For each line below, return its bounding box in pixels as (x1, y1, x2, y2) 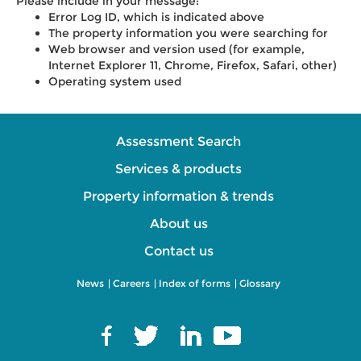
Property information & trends (83, 189, 274, 204)
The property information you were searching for (48, 26, 328, 40)
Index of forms (159, 277, 230, 289)
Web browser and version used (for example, (48, 42, 305, 56)
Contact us (143, 243, 214, 259)
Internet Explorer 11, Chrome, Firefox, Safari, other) (48, 58, 337, 73)
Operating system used (48, 74, 181, 89)
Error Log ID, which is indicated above (48, 10, 264, 24)
